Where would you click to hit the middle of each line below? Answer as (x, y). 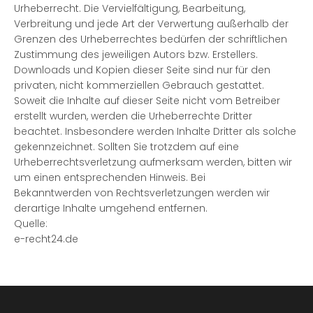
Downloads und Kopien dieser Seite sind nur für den (142, 70)
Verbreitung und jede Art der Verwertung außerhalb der (151, 24)
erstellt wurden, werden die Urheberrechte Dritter (133, 116)
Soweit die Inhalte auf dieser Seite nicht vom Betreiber (147, 101)
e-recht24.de (46, 239)
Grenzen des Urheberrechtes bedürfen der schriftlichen (151, 39)
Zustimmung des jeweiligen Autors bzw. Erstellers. (136, 54)
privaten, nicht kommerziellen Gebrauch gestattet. (139, 85)
